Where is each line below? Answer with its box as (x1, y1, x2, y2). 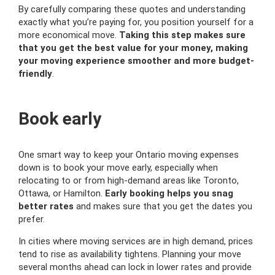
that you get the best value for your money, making (18, 42, 248, 53)
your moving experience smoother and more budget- (18, 55, 254, 66)
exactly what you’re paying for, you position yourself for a (18, 16, 254, 28)
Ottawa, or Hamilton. (18, 187, 105, 199)
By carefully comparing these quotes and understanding (18, 3, 246, 15)
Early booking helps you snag (105, 187, 233, 199)
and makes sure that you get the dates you (74, 200, 252, 212)
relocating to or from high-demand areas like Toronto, (18, 174, 239, 186)
